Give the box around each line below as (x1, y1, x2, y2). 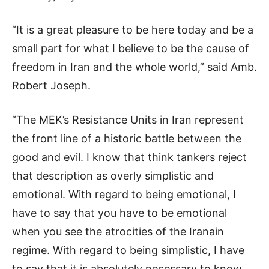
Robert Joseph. (12, 79, 91, 92)
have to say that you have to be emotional (12, 207, 227, 220)
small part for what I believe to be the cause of (12, 42, 249, 55)
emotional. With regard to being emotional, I (12, 188, 236, 201)
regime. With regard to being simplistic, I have (12, 244, 244, 257)
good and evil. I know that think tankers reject (12, 151, 247, 164)
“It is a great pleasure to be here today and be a (12, 23, 253, 37)
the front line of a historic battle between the (12, 132, 241, 145)
